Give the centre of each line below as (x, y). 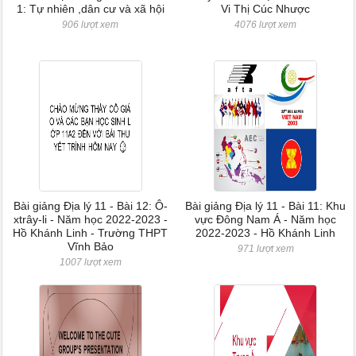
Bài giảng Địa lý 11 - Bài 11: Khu (266, 206)
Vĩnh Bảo (90, 246)
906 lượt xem (91, 25)
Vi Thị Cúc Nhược (266, 9)
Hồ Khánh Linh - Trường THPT (91, 233)
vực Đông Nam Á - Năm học (266, 219)
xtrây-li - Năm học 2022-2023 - (90, 219)
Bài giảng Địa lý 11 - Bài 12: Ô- (90, 206)
